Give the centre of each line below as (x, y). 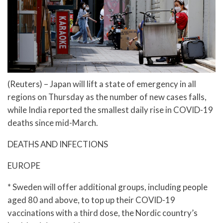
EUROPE (24, 165)
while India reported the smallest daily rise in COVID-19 (110, 110)
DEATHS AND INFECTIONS (58, 144)
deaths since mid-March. (53, 123)
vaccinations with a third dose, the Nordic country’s (103, 213)
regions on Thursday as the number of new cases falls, (107, 97)
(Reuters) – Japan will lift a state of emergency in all (102, 84)
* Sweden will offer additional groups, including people (108, 187)
